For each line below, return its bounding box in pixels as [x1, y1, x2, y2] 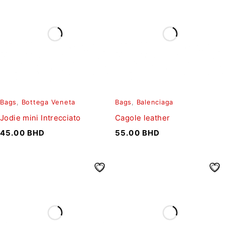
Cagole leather [115, 113, 170, 123]
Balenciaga [136, 98, 173, 106]
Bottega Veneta [21, 98, 75, 106]
